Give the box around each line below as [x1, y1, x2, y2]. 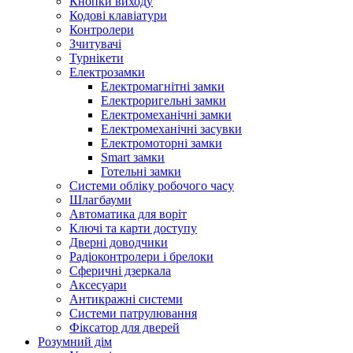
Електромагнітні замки [101, 80, 225, 93]
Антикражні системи [69, 292, 183, 306]
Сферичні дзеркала [69, 264, 171, 277]
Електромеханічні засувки [101, 122, 242, 136]
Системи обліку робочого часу [69, 179, 234, 192]
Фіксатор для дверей [69, 321, 180, 334]
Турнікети [69, 51, 124, 65]
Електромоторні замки [101, 136, 222, 150]
